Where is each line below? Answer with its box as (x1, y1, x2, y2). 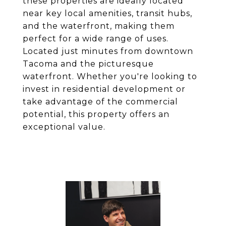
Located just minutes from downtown (23, 46, 193, 56)
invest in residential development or (23, 84, 186, 94)
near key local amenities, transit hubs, (23, 9, 192, 18)
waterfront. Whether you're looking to (23, 72, 197, 81)
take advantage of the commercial (23, 97, 178, 106)
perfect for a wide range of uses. (23, 34, 168, 43)
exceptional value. (23, 122, 105, 132)
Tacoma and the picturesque (23, 59, 154, 69)
